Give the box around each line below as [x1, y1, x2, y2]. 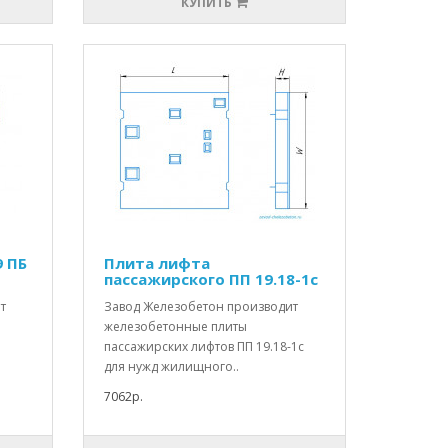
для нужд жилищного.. [104, 358, 240, 376]
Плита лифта [104, 253, 211, 274]
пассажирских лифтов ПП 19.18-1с [104, 338, 305, 356]
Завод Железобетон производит [104, 298, 299, 316]
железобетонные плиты [104, 318, 248, 336]
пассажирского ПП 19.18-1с [104, 269, 319, 290]
